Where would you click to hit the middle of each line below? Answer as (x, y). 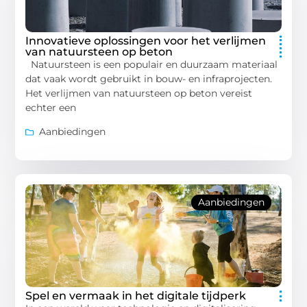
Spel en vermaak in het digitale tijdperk (136, 296)
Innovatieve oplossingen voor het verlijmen (146, 40)
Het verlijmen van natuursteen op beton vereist (139, 93)
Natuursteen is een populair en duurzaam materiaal (152, 64)
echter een (51, 107)
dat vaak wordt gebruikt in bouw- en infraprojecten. (149, 78)
